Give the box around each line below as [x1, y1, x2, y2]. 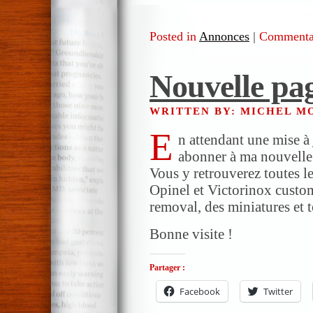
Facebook [180, 284, 220, 298]
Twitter [263, 284, 293, 298]
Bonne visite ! [150, 226, 233, 242]
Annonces [199, 29, 249, 43]
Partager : [150, 262, 185, 272]
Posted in [150, 29, 199, 43]
